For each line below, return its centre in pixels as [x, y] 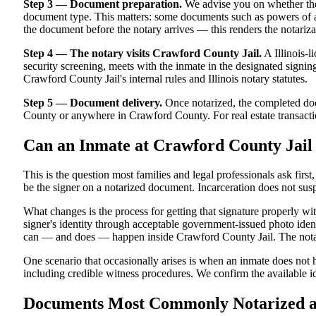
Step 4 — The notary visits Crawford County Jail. [142, 53]
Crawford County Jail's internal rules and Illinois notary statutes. [165, 78]
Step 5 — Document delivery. [93, 102]
